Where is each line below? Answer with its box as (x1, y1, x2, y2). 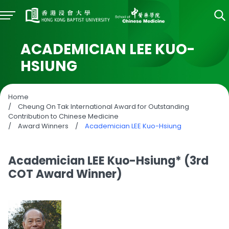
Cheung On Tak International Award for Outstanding (18, 102, 189, 111)
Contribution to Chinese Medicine (8, 111, 119, 121)
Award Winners (18, 121, 68, 131)
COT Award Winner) (8, 166, 122, 182)
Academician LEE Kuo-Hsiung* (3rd (8, 153, 209, 169)
